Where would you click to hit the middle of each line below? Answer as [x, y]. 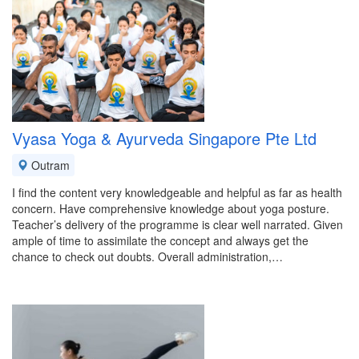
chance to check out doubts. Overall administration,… [147, 256]
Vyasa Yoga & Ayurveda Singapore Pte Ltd [164, 138]
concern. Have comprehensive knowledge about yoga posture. [171, 208]
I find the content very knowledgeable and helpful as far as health [177, 192]
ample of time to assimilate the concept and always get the [160, 240]
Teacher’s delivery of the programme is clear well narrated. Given [177, 224]
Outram [49, 165]
